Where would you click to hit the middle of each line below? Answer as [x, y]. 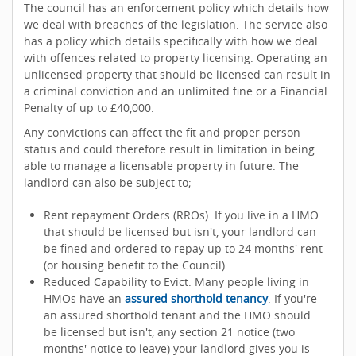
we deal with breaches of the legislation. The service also [176, 24]
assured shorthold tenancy [196, 298]
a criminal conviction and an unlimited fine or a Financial [176, 91]
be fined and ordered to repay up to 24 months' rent [183, 248]
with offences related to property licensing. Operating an [176, 58]
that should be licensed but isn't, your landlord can [180, 232]
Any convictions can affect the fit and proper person [162, 132]
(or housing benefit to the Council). [136, 265]
